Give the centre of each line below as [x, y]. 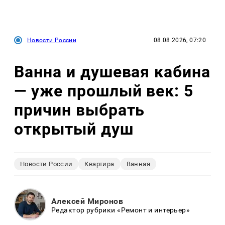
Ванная [138, 164]
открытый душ [74, 129]
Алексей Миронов [87, 201]
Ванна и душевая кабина [113, 72]
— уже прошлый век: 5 [104, 91]
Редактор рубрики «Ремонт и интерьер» [121, 210]
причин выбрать [80, 110]
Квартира [99, 164]
